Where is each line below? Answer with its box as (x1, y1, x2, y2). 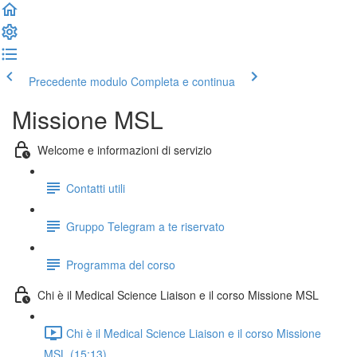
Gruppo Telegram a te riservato (66, 218, 225, 234)
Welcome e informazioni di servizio (37, 141, 212, 158)
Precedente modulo (29, 73, 127, 89)
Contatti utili (66, 179, 125, 196)
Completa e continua (131, 73, 235, 89)
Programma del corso (66, 256, 175, 273)
